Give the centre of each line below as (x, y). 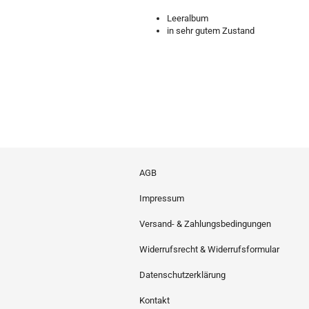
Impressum (162, 198)
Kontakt (154, 300)
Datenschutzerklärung (182, 275)
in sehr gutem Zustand (211, 31)
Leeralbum (188, 18)
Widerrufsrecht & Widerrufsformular (209, 249)
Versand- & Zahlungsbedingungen (205, 224)
